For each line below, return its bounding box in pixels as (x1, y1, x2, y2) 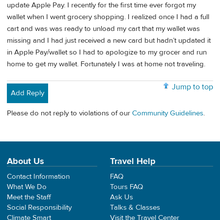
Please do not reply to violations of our (7, 109, 132, 118)
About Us (7, 156, 44, 167)
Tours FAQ (110, 182, 143, 192)
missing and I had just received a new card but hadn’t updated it (7, 36, 211, 46)
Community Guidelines (132, 109, 203, 118)
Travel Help (110, 156, 156, 167)
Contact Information (7, 172, 70, 182)
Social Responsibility (7, 203, 72, 213)
